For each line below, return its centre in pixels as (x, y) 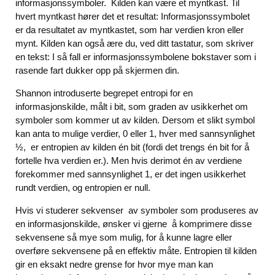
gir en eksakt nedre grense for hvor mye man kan (114, 265)
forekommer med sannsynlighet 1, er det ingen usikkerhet (130, 174)
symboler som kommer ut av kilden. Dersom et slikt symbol (135, 120)
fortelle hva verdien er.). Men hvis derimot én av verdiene (129, 161)
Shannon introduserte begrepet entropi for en (104, 93)
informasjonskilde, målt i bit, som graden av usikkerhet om (132, 107)
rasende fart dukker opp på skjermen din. (97, 71)
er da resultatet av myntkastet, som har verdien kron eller (130, 30)
